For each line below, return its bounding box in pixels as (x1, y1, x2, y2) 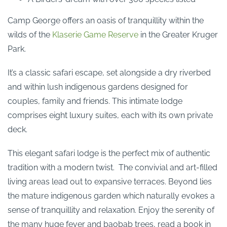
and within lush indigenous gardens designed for (8, 82, 188, 92)
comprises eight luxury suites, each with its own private (8, 110, 213, 120)
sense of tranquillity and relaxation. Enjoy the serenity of (8, 205, 214, 215)
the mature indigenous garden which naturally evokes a (8, 191, 215, 201)
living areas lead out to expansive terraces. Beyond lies (8, 177, 212, 187)
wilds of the (8, 29, 52, 40)
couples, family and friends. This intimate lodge (8, 96, 182, 106)
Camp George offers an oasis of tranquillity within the (8, 15, 204, 25)
